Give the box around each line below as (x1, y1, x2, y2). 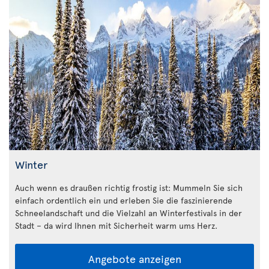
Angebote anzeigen (88, 251, 181, 267)
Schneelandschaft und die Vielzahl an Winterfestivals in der (15, 207, 242, 219)
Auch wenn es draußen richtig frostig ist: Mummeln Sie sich (15, 182, 243, 194)
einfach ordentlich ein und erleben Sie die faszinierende (15, 195, 232, 207)
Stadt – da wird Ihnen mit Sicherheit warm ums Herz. (15, 220, 217, 232)
